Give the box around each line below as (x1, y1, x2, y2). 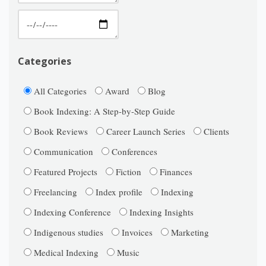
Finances (157, 166, 192, 178)
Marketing (169, 226, 209, 238)
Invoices (119, 226, 153, 238)
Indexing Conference (31, 206, 111, 218)
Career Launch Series (104, 125, 185, 137)
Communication (31, 145, 93, 157)
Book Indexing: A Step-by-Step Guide (31, 105, 175, 117)
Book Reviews (31, 125, 88, 137)
